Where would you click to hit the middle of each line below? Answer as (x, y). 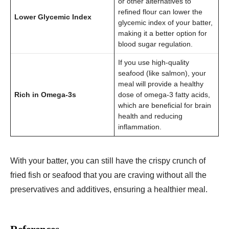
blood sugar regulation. (155, 44)
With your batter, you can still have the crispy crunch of (108, 161)
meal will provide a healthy (161, 84)
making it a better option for (163, 33)
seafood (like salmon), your (162, 73)
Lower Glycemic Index (53, 17)
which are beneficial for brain (165, 106)
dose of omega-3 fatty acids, (164, 95)
